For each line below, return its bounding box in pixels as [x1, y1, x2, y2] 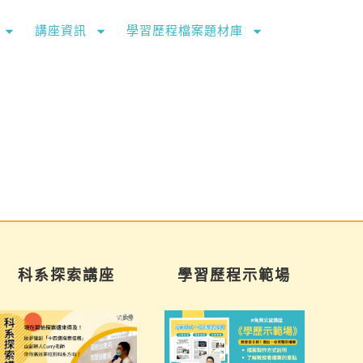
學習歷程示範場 [177, 267, 292, 284]
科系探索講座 [17, 267, 115, 284]
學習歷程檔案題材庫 [126, 24, 244, 37]
